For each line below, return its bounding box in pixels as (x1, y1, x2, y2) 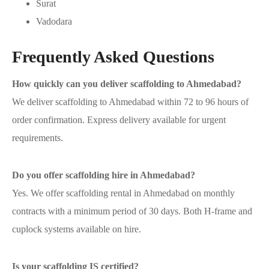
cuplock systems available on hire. (12, 224, 141, 235)
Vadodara (36, 16, 72, 26)
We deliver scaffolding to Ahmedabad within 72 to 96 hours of (12, 97, 249, 107)
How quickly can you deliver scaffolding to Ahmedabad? (12, 79, 241, 89)
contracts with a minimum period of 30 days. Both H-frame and (12, 206, 252, 217)
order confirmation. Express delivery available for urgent (12, 115, 226, 125)
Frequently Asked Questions (12, 47, 214, 67)
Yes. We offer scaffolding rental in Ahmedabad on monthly (12, 188, 235, 199)
